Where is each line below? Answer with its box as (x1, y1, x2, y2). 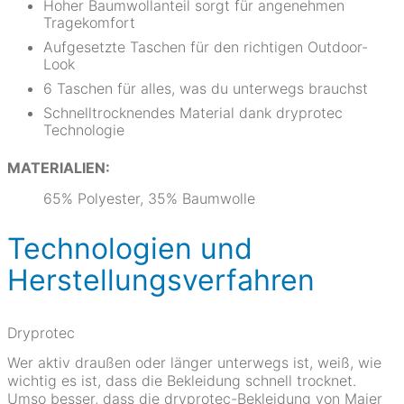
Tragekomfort (43, 14, 135, 32)
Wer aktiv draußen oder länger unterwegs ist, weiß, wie (7, 353, 381, 372)
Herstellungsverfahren (7, 262, 315, 298)
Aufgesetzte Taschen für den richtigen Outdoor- (43, 38, 368, 56)
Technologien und (7, 231, 252, 266)
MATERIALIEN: (7, 159, 110, 177)
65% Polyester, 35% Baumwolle (43, 189, 255, 207)
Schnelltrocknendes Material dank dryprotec (43, 104, 343, 122)
